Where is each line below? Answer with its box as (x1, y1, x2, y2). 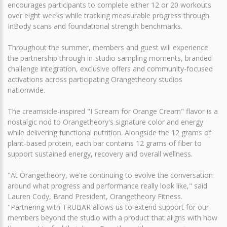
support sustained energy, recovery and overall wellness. (8, 148, 193, 159)
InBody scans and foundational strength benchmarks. (8, 21, 182, 31)
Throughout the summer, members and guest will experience (8, 42, 208, 52)
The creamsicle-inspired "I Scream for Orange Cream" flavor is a (8, 106, 218, 116)
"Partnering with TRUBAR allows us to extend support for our (8, 202, 209, 212)
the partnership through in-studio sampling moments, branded (8, 53, 212, 63)
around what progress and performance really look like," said (8, 180, 207, 191)
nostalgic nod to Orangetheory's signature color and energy (8, 117, 203, 127)
